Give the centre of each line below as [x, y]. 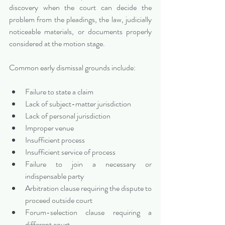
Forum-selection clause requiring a [88, 212]
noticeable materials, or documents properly [80, 32]
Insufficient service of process [70, 152]
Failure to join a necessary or [88, 164]
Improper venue [49, 128]
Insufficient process [55, 140]
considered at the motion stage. [57, 44]
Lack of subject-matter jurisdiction [78, 104]
